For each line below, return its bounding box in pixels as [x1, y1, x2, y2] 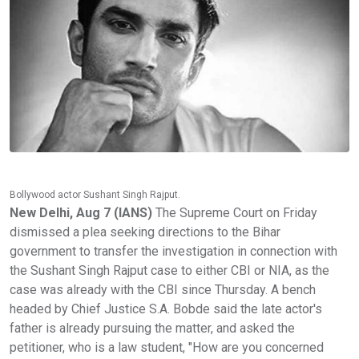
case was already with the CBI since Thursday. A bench [10, 281, 316, 297]
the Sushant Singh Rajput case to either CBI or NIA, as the [10, 262, 329, 278]
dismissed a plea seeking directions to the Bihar [10, 224, 280, 240]
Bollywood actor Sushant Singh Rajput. [10, 188, 180, 200]
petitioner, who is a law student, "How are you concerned [10, 339, 324, 355]
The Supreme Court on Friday [152, 204, 317, 220]
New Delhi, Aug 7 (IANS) [10, 204, 152, 220]
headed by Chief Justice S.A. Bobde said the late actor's [10, 301, 322, 317]
